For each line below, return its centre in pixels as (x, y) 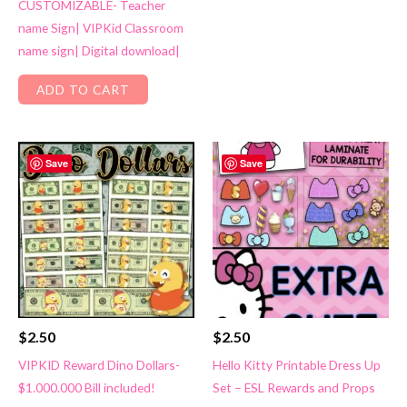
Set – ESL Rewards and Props (294, 387)
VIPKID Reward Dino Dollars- (99, 364)
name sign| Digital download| (99, 51)
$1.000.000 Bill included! (87, 387)
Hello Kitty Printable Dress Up (297, 364)
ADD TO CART (83, 89)
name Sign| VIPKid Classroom (101, 28)
